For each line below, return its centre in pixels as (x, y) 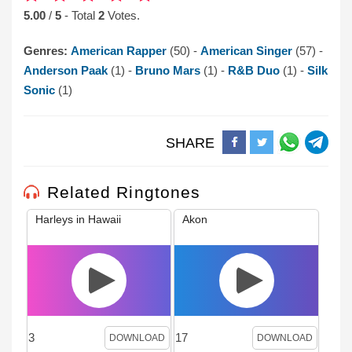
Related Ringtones (124, 192)
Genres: (47, 50)
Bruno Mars (169, 70)
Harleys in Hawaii (78, 219)
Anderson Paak (67, 70)
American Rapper (120, 50)
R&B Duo (255, 70)
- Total (81, 15)
